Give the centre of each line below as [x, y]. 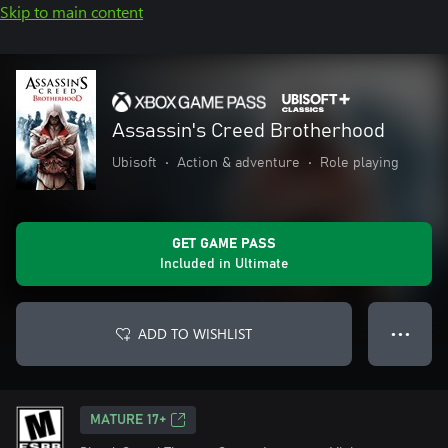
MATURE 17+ [128, 420]
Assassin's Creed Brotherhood [248, 130]
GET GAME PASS [224, 244]
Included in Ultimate [224, 264]
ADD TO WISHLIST [195, 333]
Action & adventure [238, 162]
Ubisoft [134, 162]
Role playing [359, 162]
